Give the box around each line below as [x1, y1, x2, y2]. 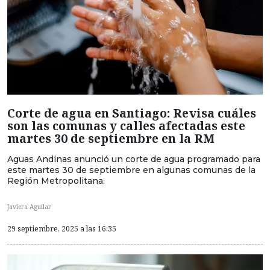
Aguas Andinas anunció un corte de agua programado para [7, 153, 260, 165]
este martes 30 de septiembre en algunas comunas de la [7, 164, 256, 175]
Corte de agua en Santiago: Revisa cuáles [7, 104, 256, 121]
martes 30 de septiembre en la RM [7, 130, 215, 146]
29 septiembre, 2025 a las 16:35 [7, 224, 116, 234]
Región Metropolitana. [7, 175, 105, 186]
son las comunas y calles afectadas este [7, 117, 245, 134]
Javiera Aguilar [7, 202, 51, 211]
